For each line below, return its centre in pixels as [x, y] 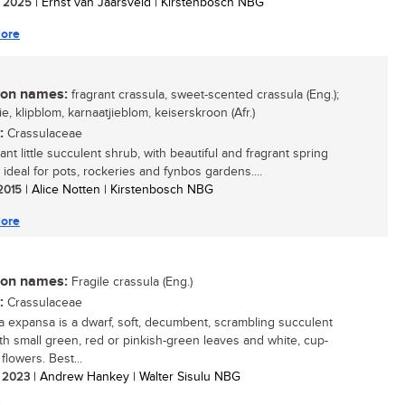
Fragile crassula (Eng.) [130, 282]
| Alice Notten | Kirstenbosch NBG [118, 190]
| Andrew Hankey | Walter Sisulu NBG [135, 377]
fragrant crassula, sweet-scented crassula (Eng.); [203, 95]
